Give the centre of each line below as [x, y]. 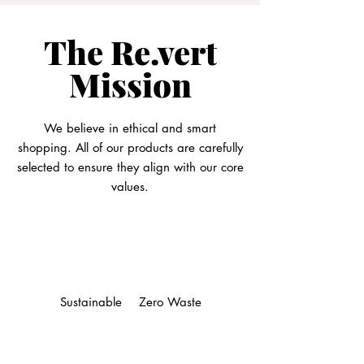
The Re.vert [130, 52]
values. [130, 187]
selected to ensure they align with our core [130, 167]
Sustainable [91, 302]
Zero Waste [170, 302]
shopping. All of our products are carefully [130, 148]
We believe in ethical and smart [130, 128]
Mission [130, 84]
